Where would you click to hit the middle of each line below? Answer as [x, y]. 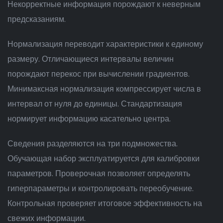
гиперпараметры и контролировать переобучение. [101, 188]
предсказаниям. [37, 19]
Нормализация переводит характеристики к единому [105, 44]
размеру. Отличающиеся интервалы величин [91, 59]
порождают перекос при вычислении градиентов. [99, 74]
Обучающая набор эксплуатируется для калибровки [104, 159]
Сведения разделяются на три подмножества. [93, 144]
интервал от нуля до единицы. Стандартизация [95, 104]
